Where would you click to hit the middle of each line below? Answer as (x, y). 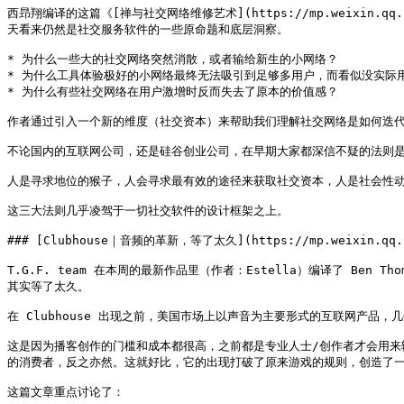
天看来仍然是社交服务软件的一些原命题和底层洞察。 (148, 29)
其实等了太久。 (48, 286)
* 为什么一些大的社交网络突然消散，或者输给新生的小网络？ (173, 59)
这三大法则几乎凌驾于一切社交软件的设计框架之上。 (148, 211)
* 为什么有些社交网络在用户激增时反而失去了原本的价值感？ (173, 92)
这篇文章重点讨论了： (66, 392)
